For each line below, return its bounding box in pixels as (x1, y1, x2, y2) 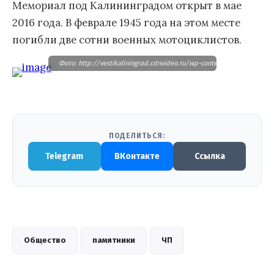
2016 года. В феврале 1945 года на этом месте (12, 16, 240, 30)
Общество (24, 235, 66, 245)
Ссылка (194, 151, 225, 162)
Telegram (45, 151, 84, 162)
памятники (92, 235, 135, 245)
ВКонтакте (114, 151, 160, 162)
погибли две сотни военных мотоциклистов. (12, 33, 242, 47)
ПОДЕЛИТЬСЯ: (109, 131, 165, 141)
